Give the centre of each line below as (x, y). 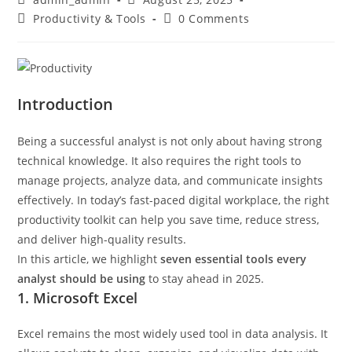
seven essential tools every (234, 259)
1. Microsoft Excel (78, 298)
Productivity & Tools (90, 18)
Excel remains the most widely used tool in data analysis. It (173, 334)
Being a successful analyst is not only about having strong (170, 141)
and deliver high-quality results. (102, 239)
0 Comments (214, 18)
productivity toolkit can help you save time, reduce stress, (169, 220)
